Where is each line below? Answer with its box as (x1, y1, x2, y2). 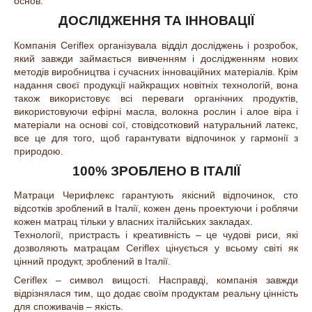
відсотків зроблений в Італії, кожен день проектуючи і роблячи (14, 203, 298, 214)
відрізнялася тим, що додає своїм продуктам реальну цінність (14, 288, 298, 299)
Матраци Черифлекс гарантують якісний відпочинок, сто (14, 189, 298, 201)
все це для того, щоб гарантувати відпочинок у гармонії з (14, 132, 298, 143)
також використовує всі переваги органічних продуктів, (14, 92, 298, 104)
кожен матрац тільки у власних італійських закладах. (14, 216, 253, 228)
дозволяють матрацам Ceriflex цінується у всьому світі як (14, 242, 298, 254)
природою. (14, 145, 63, 157)
